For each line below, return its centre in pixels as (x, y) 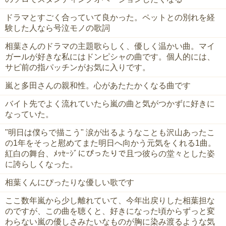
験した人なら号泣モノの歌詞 (58, 28)
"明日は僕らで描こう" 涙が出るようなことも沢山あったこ (110, 133)
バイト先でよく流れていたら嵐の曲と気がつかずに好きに (110, 104)
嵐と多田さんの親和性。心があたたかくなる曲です (98, 86)
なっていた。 (29, 115)
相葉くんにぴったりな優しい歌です (70, 183)
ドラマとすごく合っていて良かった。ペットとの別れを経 (110, 18)
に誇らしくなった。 (41, 164)
